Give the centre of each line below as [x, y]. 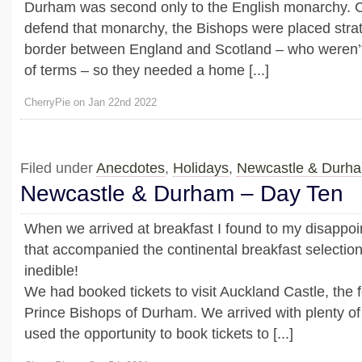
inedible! [51, 270]
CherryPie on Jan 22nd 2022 [90, 103]
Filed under [58, 168]
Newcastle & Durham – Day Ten [182, 193]
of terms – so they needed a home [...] [147, 71]
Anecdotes [130, 168]
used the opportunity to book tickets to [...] [159, 333]
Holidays [201, 168]
